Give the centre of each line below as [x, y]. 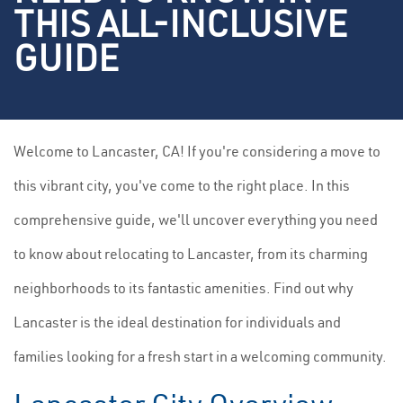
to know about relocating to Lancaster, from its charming [191, 254]
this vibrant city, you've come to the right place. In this [182, 185]
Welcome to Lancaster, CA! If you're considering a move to [197, 151]
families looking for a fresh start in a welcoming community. [200, 356]
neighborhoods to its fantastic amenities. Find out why [184, 288]
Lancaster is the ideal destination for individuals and [177, 322]
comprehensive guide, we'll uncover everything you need [196, 219]
